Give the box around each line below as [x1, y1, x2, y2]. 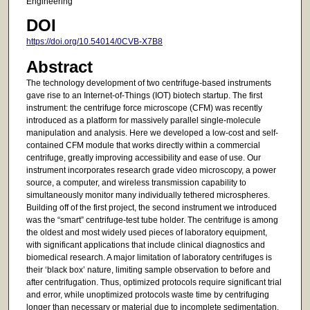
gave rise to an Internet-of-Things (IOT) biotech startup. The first [26, 90, 262, 100]
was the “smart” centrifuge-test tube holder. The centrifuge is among [26, 215, 278, 225]
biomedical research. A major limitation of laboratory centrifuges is [26, 252, 272, 262]
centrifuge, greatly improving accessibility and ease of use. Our [26, 152, 261, 163]
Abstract [26, 57, 93, 76]
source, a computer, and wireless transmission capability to [26, 177, 246, 188]
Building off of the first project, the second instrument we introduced [26, 202, 277, 212]
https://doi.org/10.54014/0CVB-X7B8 [26, 37, 163, 47]
